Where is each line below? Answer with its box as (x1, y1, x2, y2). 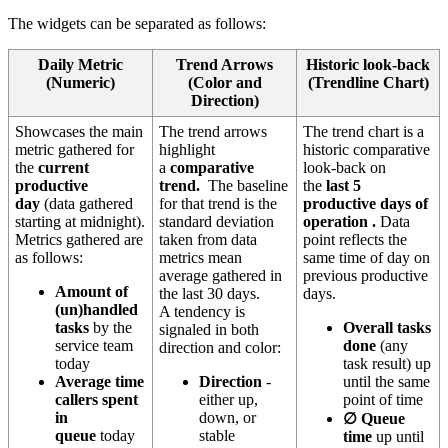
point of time (343, 391, 424, 409)
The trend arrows (159, 123, 268, 141)
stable (199, 427, 236, 445)
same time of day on (303, 249, 431, 267)
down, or (199, 409, 257, 427)
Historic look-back (306, 56, 430, 74)
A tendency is (159, 303, 246, 321)
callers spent (55, 391, 139, 409)
